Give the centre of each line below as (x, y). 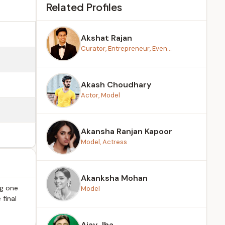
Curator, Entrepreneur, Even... (126, 48)
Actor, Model (100, 95)
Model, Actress (104, 142)
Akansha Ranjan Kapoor (127, 131)
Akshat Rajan (106, 38)
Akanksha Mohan (114, 178)
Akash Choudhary (116, 85)
